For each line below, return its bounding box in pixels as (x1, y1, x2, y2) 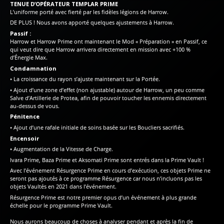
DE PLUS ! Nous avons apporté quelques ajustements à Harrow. (10, 18, 174, 26)
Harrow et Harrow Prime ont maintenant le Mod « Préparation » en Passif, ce (10, 37, 207, 45)
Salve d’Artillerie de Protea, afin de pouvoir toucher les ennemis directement (10, 93, 206, 101)
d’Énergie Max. (10, 53, 47, 61)
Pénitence (10, 112, 39, 120)
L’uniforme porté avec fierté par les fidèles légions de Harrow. (10, 7, 168, 15)
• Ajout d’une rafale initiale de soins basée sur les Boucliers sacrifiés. (10, 123, 184, 131)
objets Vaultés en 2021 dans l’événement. (10, 182, 116, 190)
